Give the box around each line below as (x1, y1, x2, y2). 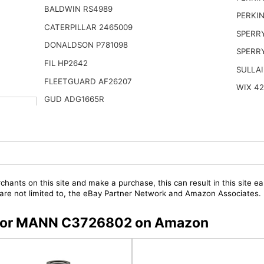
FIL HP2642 (44, 58, 88, 68)
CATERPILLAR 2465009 (44, 22, 133, 32)
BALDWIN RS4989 (44, 4, 113, 14)
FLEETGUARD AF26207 (44, 76, 132, 86)
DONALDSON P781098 (44, 40, 128, 50)
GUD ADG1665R (44, 94, 104, 104)
